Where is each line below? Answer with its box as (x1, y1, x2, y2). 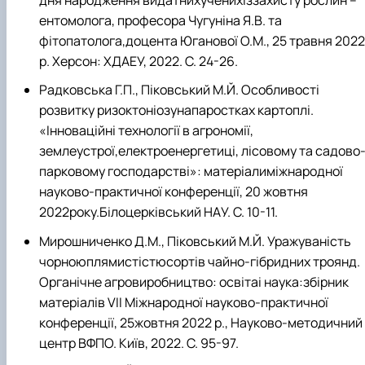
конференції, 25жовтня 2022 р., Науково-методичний (39, 313, 363, 332)
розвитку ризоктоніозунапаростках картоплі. (39, 101, 314, 120)
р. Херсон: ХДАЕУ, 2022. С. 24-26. (39, 52, 238, 71)
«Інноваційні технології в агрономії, (39, 121, 253, 140)
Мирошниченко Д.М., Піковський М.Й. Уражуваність (39, 231, 351, 250)
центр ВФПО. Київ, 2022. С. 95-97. (39, 333, 239, 352)
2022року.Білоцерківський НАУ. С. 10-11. (39, 203, 278, 222)
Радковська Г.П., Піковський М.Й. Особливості (39, 81, 319, 99)
